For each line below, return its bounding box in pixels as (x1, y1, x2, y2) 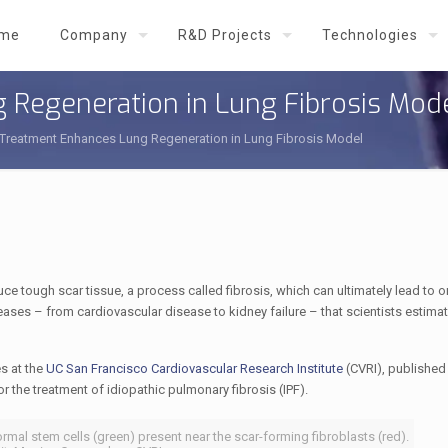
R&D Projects (178, 27, 272, 43)
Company (60, 27, 128, 43)
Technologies (322, 27, 418, 43)
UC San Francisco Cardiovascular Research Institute (45, 361, 346, 376)
